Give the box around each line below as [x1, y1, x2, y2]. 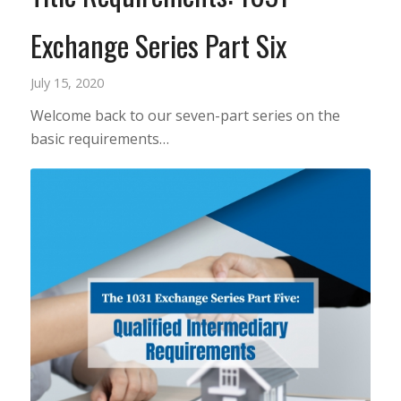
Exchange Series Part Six [30, 23, 286, 66]
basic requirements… [30, 128, 169, 149]
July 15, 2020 [30, 73, 104, 91]
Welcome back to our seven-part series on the [30, 105, 340, 125]
